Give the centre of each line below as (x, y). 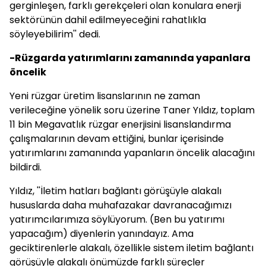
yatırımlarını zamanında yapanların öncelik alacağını (132, 153)
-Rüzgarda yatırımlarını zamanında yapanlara (130, 58)
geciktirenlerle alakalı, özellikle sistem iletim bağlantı (132, 248)
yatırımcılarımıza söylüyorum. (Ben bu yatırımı (117, 219)
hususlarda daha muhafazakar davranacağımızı (121, 205)
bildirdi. (26, 167)
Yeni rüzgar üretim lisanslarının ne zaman (105, 96)
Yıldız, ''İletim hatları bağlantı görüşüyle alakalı (115, 191)
